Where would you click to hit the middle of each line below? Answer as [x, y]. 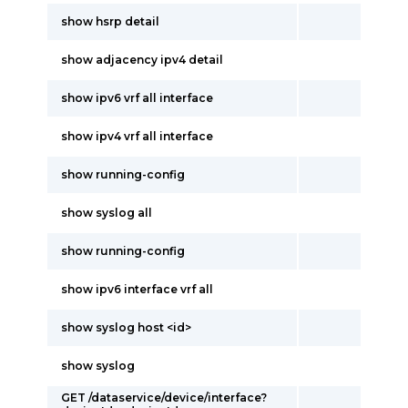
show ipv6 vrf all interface [137, 98]
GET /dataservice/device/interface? [164, 398]
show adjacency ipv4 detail [142, 60]
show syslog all [107, 213]
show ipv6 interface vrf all [137, 289]
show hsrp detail [110, 21]
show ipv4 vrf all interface [137, 136]
